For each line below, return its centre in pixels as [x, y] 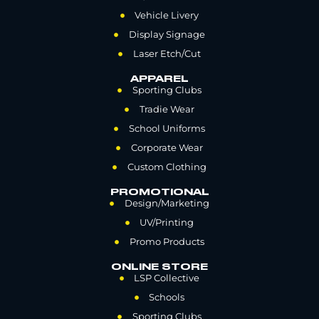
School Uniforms [167, 129]
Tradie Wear [167, 109]
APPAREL [159, 79]
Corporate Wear [167, 148]
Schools [167, 297]
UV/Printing [167, 223]
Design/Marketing [167, 203]
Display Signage [167, 35]
